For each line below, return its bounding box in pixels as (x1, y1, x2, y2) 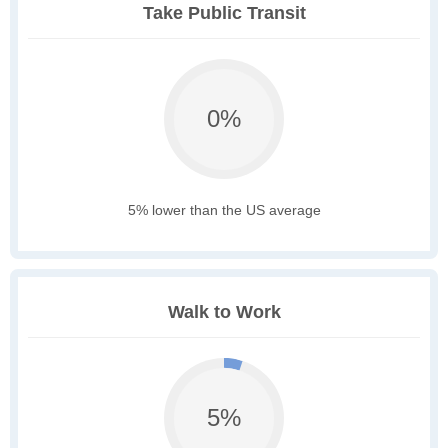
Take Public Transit (142, 3, 306, 24)
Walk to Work (167, 302, 281, 323)
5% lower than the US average (127, 202, 321, 219)
